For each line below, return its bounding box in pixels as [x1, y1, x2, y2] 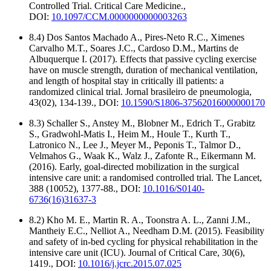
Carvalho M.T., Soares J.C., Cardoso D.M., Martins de [29, 43, 238, 54]
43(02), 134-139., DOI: [29, 97, 121, 108]
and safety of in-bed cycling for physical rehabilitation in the [29, 237, 258, 247]
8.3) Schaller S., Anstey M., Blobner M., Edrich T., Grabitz [29, 118, 255, 129]
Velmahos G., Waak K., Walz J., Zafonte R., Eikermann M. [29, 151, 256, 162]
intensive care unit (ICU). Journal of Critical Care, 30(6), [29, 247, 245, 258]
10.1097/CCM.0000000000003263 [51, 11, 187, 22]
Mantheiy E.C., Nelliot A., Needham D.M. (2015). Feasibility [29, 226, 264, 237]
